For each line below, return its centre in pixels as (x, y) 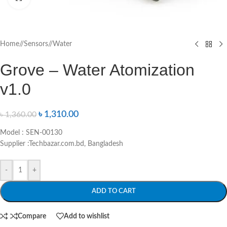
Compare (32, 216)
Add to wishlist (86, 216)
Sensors (36, 44)
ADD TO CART (113, 192)
